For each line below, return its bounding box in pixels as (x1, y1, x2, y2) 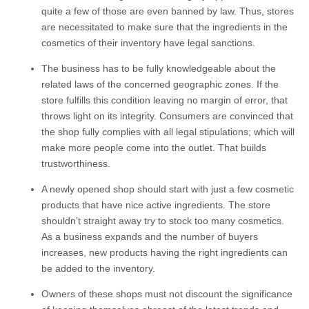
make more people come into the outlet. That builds (41, 142, 266, 154)
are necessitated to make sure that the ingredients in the (41, 21, 288, 33)
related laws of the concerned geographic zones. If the (41, 79, 279, 90)
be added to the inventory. (41, 263, 155, 275)
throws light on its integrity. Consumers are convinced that (41, 110, 293, 122)
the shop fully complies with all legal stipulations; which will (41, 126, 295, 138)
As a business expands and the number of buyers (41, 231, 258, 243)
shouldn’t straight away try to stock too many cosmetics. (41, 215, 284, 227)
